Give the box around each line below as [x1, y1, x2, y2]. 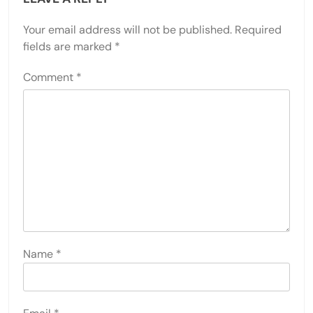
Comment [23, 69, 76, 85]
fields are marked [23, 38, 115, 54]
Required [235, 22, 282, 37]
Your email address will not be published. [23, 22, 232, 37]
